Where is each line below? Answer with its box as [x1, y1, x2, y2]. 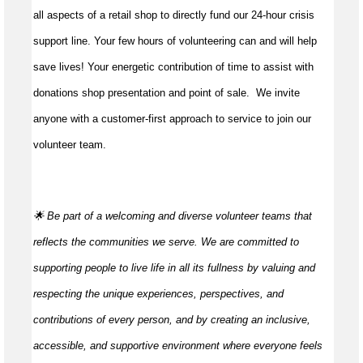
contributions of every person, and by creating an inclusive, [33, 314, 310, 327]
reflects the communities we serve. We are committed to [33, 236, 299, 249]
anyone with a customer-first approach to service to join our [33, 113, 311, 126]
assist [263, 61, 292, 74]
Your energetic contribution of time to [88, 61, 263, 74]
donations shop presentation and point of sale [33, 87, 246, 100]
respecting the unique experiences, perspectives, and [33, 288, 284, 301]
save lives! [33, 61, 84, 74]
